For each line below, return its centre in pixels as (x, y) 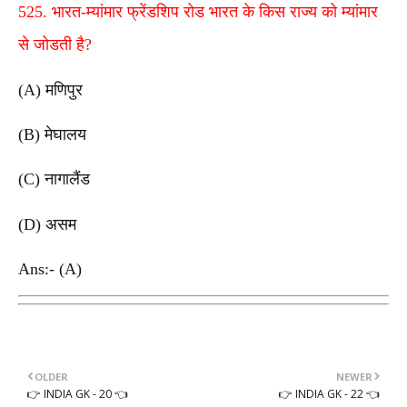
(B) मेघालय (52, 135)
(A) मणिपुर (50, 89)
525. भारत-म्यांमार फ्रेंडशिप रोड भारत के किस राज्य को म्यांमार (198, 11)
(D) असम (47, 224)
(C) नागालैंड (54, 179)
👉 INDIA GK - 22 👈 (329, 393)
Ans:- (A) (52, 269)
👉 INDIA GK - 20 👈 (78, 393)
